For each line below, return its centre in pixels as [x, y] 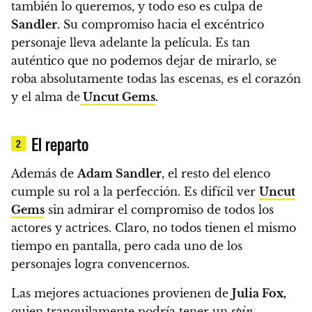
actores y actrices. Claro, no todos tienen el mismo [154, 228]
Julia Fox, [259, 294]
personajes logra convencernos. [100, 264]
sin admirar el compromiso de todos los [159, 210]
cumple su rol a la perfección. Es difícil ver [135, 192]
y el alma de [46, 97]
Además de [44, 174]
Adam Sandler [119, 174]
